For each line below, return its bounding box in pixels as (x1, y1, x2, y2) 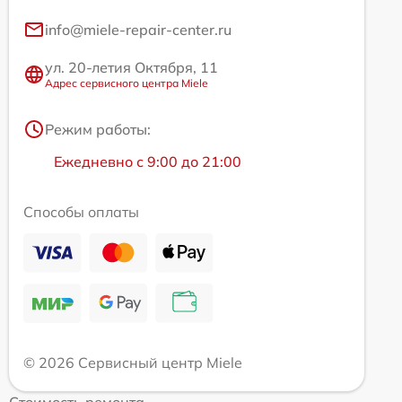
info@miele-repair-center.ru (45, 21, 232, 39)
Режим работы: (45, 120, 151, 138)
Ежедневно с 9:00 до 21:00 (54, 153, 241, 170)
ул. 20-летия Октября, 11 (45, 58, 218, 76)
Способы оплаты (23, 203, 139, 221)
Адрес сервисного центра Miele (45, 76, 208, 90)
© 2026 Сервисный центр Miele (23, 354, 242, 371)
